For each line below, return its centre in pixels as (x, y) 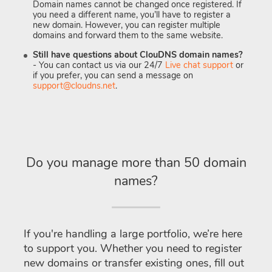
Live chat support (199, 65)
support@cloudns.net (74, 85)
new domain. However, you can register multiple (127, 25)
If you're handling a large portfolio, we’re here (133, 233)
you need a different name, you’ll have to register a (132, 15)
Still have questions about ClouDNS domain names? (138, 54)
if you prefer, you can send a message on (113, 75)
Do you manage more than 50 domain (136, 162)
